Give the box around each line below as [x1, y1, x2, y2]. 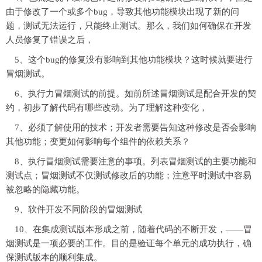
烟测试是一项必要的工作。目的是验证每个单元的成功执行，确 [6, 238, 251, 248]
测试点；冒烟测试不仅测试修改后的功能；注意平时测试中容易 [6, 170, 251, 180]
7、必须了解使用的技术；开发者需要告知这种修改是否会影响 [15, 122, 256, 132]
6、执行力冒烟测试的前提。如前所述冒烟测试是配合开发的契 [15, 88, 256, 98]
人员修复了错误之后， [6, 35, 94, 44]
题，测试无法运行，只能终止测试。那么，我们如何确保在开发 [6, 20, 251, 30]
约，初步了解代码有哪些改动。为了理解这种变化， [6, 102, 208, 112]
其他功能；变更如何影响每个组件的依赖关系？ [6, 136, 190, 146]
